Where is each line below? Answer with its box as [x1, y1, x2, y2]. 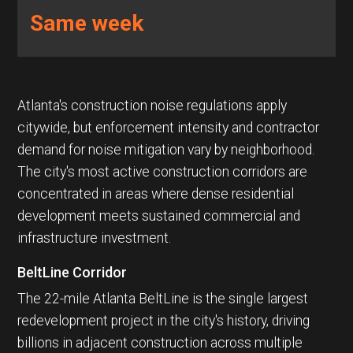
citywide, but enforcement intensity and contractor [17, 120, 320, 136]
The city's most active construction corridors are [17, 164, 308, 180]
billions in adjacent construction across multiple [17, 334, 303, 351]
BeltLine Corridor [17, 263, 128, 281]
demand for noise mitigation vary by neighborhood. [17, 142, 315, 158]
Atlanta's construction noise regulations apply [17, 98, 288, 114]
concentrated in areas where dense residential [17, 186, 295, 203]
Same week [30, 10, 144, 37]
